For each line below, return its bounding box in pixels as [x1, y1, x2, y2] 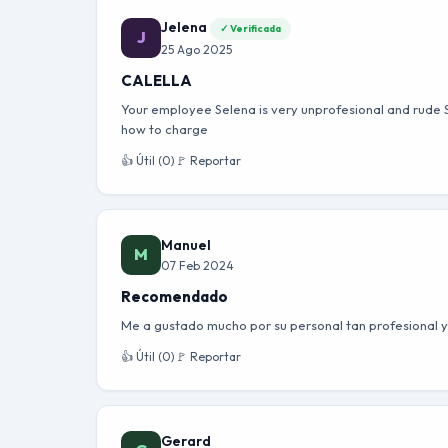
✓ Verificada [220, 22, 281, 35]
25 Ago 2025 [161, 42, 232, 57]
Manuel [161, 236, 211, 254]
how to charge [121, 121, 208, 137]
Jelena [161, 18, 210, 36]
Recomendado [121, 287, 228, 306]
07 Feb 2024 [161, 258, 234, 273]
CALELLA [121, 71, 192, 90]
